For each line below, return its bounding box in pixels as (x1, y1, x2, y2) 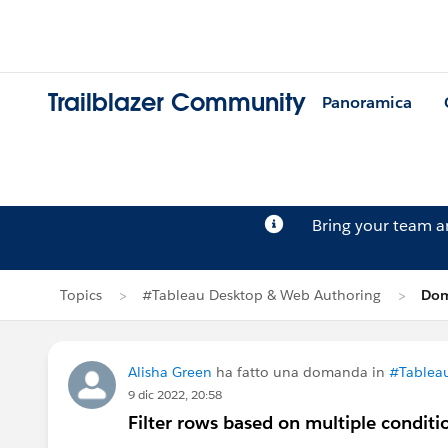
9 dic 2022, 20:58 (128, 386, 222, 403)
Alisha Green (128, 363, 212, 381)
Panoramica (322, 92, 412, 114)
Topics (60, 286, 102, 304)
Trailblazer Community (48, 87, 306, 119)
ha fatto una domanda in (212, 363, 389, 381)
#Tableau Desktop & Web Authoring (142, 286, 381, 304)
